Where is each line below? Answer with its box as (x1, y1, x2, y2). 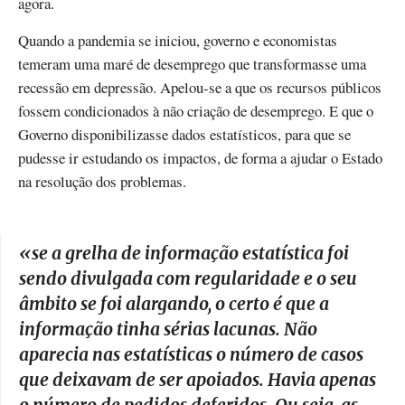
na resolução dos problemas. (18, 171, 186, 193)
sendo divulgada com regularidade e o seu (19, 268, 357, 290)
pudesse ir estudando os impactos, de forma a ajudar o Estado (18, 147, 382, 169)
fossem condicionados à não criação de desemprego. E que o (18, 100, 373, 122)
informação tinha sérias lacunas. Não (19, 318, 317, 341)
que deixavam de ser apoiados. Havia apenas (19, 369, 376, 391)
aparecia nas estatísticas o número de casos (19, 344, 363, 366)
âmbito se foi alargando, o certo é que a (19, 293, 329, 316)
